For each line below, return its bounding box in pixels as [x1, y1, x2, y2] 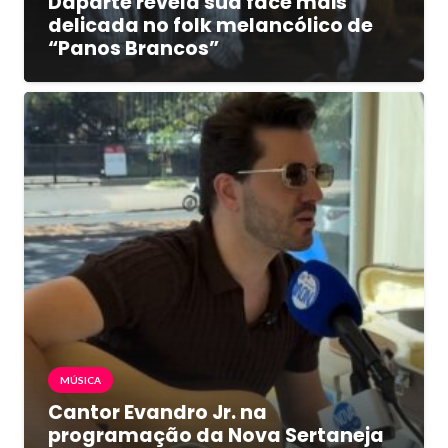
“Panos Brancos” [48, 35, 219, 63]
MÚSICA [60, 374, 101, 387]
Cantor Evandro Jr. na [48, 399, 267, 427]
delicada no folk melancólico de [48, 12, 373, 40]
